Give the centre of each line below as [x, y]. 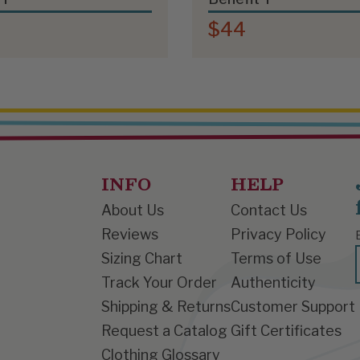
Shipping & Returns [166, 306]
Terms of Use [276, 258]
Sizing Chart [142, 258]
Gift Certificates [286, 330]
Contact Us [269, 210]
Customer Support [293, 306]
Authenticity [273, 282]
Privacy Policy [278, 234]
